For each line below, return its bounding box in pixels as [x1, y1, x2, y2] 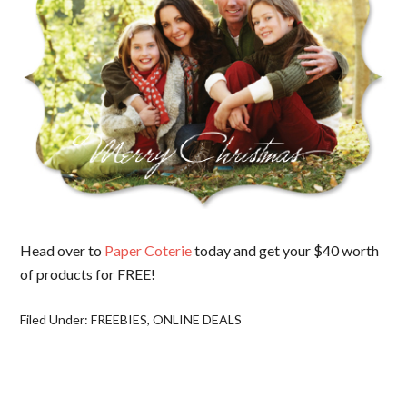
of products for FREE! [20, 265, 156, 283]
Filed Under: [20, 312, 92, 328]
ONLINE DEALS [153, 312, 243, 328]
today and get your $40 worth [192, 242, 380, 260]
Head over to [20, 242, 105, 260]
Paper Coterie [104, 242, 193, 260]
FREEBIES [91, 312, 148, 328]
